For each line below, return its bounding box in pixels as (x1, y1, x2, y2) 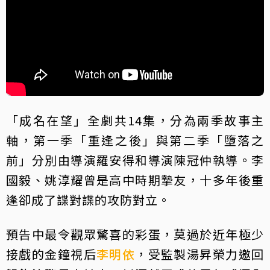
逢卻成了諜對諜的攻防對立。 (6, 191, 171, 209)
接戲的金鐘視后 (6, 245, 96, 263)
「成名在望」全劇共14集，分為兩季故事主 (6, 111, 264, 130)
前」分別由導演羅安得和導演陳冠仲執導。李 (6, 151, 264, 169)
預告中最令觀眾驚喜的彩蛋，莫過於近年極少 (6, 225, 264, 243)
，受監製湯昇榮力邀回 (135, 245, 265, 263)
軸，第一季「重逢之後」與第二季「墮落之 (6, 131, 264, 149)
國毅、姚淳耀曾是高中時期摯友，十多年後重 (6, 171, 264, 189)
